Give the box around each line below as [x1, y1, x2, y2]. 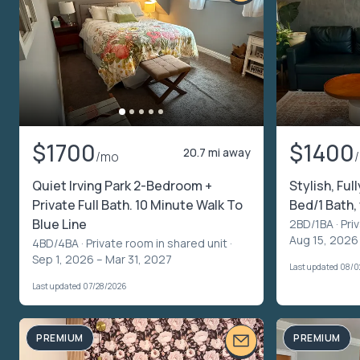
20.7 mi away [183, 145, 251, 161]
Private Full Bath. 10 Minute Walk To [32, 196, 243, 215]
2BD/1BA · [289, 216, 341, 232]
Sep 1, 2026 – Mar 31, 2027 [32, 252, 172, 268]
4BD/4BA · [32, 235, 86, 252]
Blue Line [32, 215, 87, 234]
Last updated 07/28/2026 [32, 280, 127, 292]
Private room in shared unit [86, 235, 227, 252]
